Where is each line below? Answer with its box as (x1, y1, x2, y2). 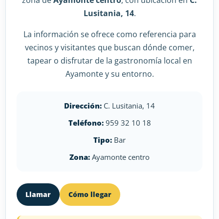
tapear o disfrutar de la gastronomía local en (27, 55, 192, 66)
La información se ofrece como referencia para (23, 29, 196, 40)
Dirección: (64, 101, 102, 110)
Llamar (25, 190, 51, 199)
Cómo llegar (68, 190, 112, 199)
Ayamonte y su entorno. (65, 68, 154, 79)
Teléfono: (68, 118, 104, 128)
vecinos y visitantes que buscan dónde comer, (24, 42, 195, 53)
